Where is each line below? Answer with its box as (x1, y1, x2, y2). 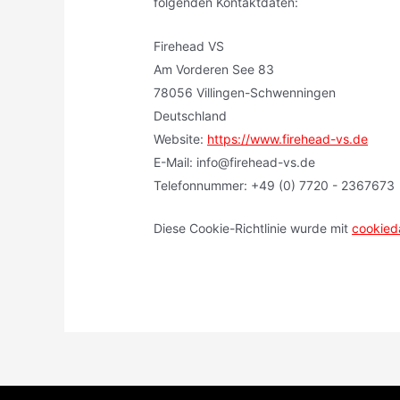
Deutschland (154, 107, 228, 123)
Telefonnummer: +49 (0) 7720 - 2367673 (154, 177, 396, 193)
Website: (154, 130, 208, 146)
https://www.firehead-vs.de (207, 130, 369, 146)
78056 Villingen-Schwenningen (154, 84, 337, 100)
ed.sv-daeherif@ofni (196, 154, 316, 170)
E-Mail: (154, 154, 197, 170)
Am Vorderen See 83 (154, 61, 275, 77)
